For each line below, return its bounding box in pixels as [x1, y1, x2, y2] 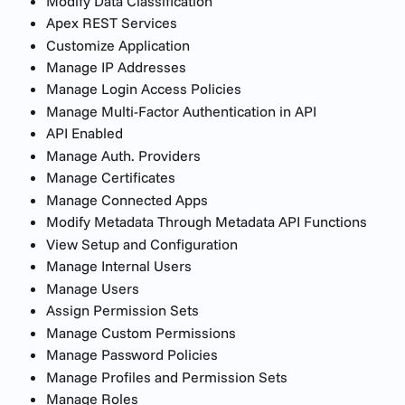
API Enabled [46, 124, 123, 143]
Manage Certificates [46, 168, 175, 187]
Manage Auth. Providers [46, 146, 201, 165]
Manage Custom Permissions [46, 323, 236, 342]
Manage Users [46, 278, 139, 297]
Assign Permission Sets [46, 301, 199, 320]
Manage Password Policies [46, 345, 218, 364]
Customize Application [46, 35, 190, 54]
